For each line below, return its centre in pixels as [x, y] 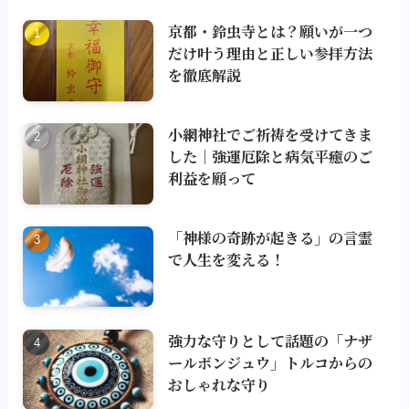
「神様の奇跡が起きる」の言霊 [271, 237]
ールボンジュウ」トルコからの [271, 362]
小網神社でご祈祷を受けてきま [271, 135]
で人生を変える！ [227, 259]
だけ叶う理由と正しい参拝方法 [271, 53]
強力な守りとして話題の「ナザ [271, 340]
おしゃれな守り [220, 384]
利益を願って [212, 178]
